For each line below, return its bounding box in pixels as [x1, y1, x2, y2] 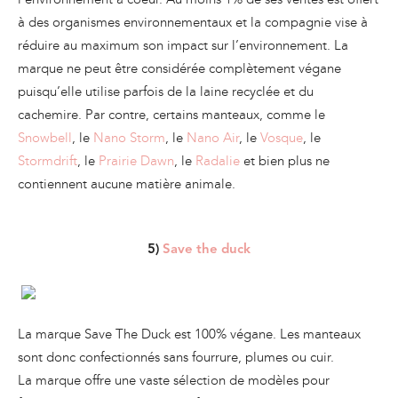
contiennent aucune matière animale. [18, 176, 235, 193]
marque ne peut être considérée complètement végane [18, 60, 341, 77]
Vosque [260, 130, 303, 147]
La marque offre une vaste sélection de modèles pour [18, 372, 330, 389]
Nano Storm [93, 130, 165, 147]
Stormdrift [18, 153, 77, 170]
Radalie [195, 153, 240, 170]
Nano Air [187, 130, 239, 147]
